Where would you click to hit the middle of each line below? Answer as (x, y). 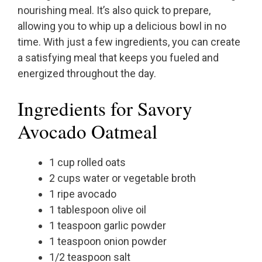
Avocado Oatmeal (87, 131)
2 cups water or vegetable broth (123, 178)
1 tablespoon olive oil (98, 210)
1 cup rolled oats (87, 163)
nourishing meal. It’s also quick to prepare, (114, 11)
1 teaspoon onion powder (108, 242)
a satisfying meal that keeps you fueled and (118, 58)
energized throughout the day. (87, 74)
